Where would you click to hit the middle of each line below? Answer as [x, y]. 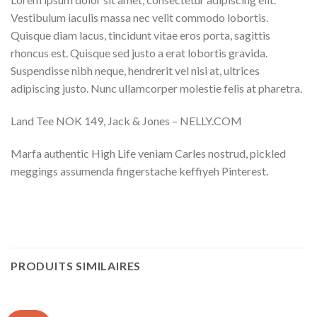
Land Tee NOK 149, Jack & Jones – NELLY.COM [126, 120]
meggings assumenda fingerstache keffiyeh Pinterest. [139, 171]
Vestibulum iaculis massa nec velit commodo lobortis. [139, 17]
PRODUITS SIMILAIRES [76, 266]
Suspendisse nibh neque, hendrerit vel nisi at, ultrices [135, 70]
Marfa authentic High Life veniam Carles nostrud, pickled [148, 153]
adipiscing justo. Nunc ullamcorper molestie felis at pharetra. [156, 88]
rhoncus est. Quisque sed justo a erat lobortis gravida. [139, 52]
